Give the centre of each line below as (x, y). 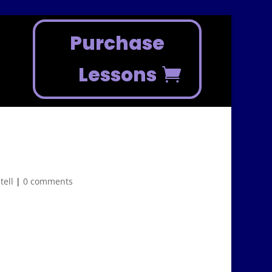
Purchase (117, 43)
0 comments (48, 182)
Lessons (117, 75)
